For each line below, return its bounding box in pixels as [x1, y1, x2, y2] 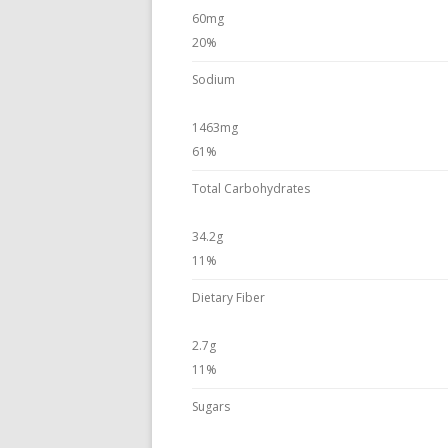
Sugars [192, 398, 230, 415]
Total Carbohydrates [192, 180, 310, 197]
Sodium [192, 71, 235, 88]
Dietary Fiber [192, 289, 265, 306]
